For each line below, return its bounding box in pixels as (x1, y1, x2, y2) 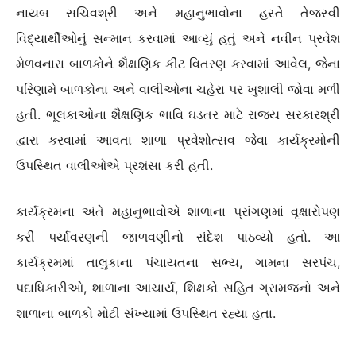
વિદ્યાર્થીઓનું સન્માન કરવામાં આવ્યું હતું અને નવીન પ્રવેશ (16, 29, 340, 46)
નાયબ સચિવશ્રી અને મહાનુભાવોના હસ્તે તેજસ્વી (16, 4, 340, 21)
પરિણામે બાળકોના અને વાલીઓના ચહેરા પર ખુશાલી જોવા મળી (16, 80, 340, 97)
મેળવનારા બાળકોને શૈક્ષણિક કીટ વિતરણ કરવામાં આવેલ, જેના (16, 55, 340, 72)
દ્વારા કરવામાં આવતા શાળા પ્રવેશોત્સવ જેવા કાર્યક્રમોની (16, 131, 340, 148)
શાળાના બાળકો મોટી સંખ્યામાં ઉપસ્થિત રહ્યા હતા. (16, 304, 276, 321)
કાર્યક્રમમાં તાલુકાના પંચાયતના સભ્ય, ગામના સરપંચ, (16, 253, 340, 270)
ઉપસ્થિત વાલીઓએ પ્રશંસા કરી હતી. (16, 157, 213, 173)
